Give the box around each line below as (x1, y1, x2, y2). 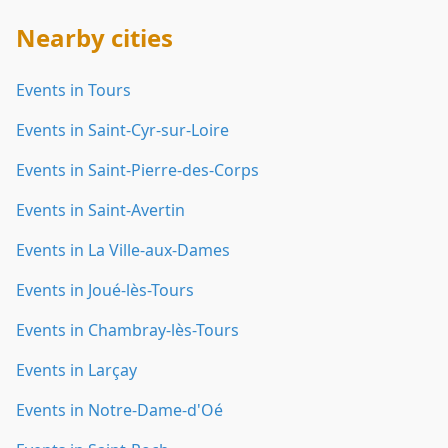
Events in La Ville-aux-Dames (16, 239, 230, 261)
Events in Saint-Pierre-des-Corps (16, 159, 259, 181)
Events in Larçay (16, 359, 137, 381)
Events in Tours (16, 79, 131, 101)
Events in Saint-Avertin (16, 199, 185, 221)
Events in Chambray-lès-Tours (16, 319, 239, 341)
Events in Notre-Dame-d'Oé (16, 399, 223, 421)
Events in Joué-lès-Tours (16, 279, 194, 301)
